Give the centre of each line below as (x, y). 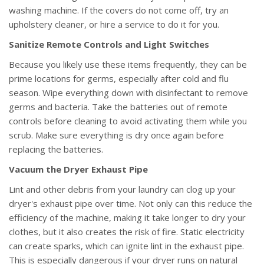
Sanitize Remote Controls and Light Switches (109, 44)
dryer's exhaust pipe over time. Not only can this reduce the (131, 204)
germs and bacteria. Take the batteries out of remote (118, 107)
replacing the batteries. (56, 149)
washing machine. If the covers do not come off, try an (119, 10)
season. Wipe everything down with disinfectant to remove (128, 93)
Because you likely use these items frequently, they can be (128, 65)
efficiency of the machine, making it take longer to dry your (127, 218)
